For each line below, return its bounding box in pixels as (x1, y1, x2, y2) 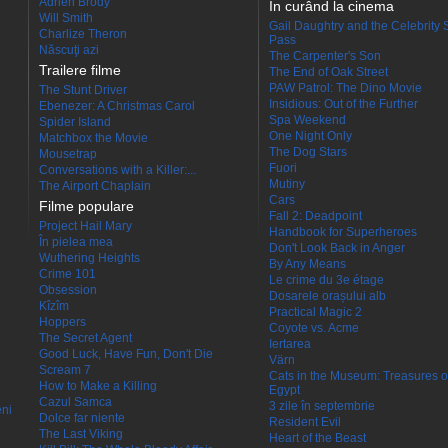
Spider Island (39, 114, 111, 129)
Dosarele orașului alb (269, 288, 386, 303)
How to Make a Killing (39, 378, 157, 393)
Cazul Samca (39, 394, 112, 409)
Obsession (39, 282, 97, 297)
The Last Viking (39, 426, 123, 441)
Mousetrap (39, 146, 97, 161)
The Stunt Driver (39, 82, 127, 97)
